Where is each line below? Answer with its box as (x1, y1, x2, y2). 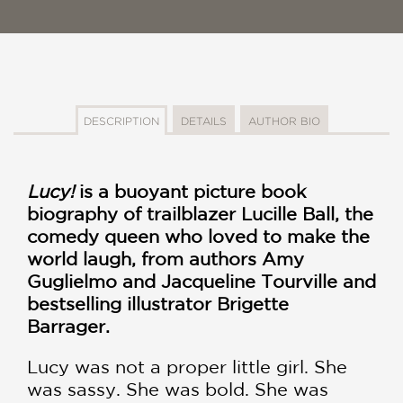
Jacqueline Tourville (156, 271, 337, 292)
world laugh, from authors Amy (27, 248, 304, 270)
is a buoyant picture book (74, 181, 306, 202)
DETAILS (180, 115, 227, 128)
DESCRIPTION (83, 115, 159, 128)
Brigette (217, 293, 289, 315)
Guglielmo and (27, 271, 156, 292)
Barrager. (27, 316, 110, 337)
